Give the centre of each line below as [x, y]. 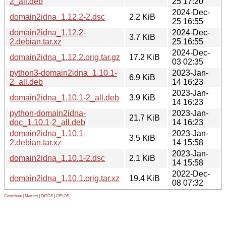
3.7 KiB [142, 37]
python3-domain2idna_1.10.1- [63, 73]
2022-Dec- [191, 174]
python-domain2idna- [48, 113]
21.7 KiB [145, 118]
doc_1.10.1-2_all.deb [47, 122]
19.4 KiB [145, 178]
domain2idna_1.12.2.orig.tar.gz [65, 57]
